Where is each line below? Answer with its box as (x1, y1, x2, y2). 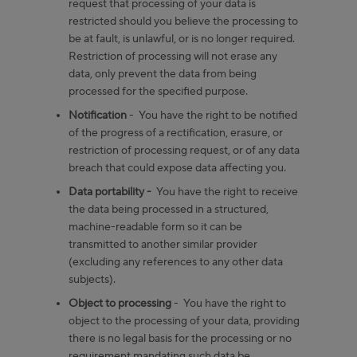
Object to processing (69, 296, 171, 311)
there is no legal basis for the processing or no (69, 331, 292, 346)
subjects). (69, 272, 118, 287)
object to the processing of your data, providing (69, 313, 300, 328)
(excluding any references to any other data (69, 254, 283, 269)
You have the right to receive (154, 184, 298, 199)
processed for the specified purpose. (69, 84, 248, 99)
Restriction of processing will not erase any (69, 49, 277, 64)
